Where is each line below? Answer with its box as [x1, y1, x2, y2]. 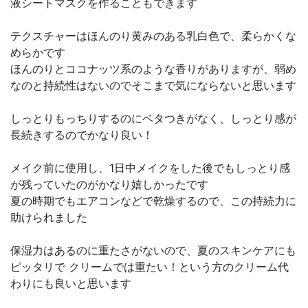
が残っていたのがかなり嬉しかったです [10, 177, 208, 191]
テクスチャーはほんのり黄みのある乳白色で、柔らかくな [10, 29, 296, 43]
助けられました [10, 210, 87, 224]
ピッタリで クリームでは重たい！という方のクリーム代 [10, 260, 289, 274]
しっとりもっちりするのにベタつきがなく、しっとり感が [10, 111, 296, 125]
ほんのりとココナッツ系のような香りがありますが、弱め [10, 62, 296, 76]
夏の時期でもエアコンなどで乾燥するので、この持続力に [10, 194, 296, 208]
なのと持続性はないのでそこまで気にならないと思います [10, 78, 296, 92]
